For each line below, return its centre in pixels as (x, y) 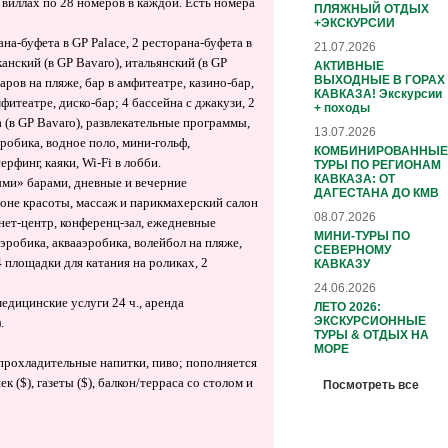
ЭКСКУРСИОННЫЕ (370, 320)
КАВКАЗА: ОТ (354, 178)
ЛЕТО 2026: (347, 306)
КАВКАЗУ (342, 263)
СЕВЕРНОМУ (352, 249)
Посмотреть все (371, 384)
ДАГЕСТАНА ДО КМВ (376, 192)
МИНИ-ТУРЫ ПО (362, 235)
